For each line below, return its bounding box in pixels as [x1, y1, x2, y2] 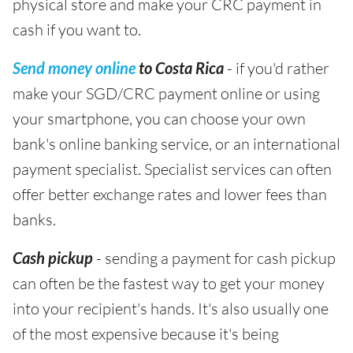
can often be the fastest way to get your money [13, 273, 325, 294]
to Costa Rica [139, 58, 224, 78]
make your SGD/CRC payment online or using [13, 84, 320, 104]
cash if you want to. [13, 20, 141, 40]
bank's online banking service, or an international [13, 134, 340, 154]
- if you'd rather [224, 58, 329, 79]
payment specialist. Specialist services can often [13, 159, 332, 180]
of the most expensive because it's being [13, 324, 279, 344]
